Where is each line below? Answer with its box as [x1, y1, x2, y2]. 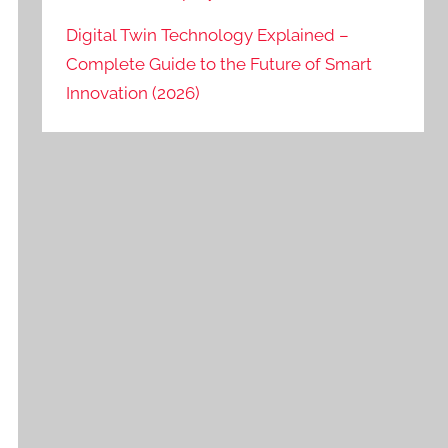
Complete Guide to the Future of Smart [66, 54, 373, 75]
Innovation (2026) [66, 83, 201, 104]
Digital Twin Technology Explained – [66, 25, 350, 46]
